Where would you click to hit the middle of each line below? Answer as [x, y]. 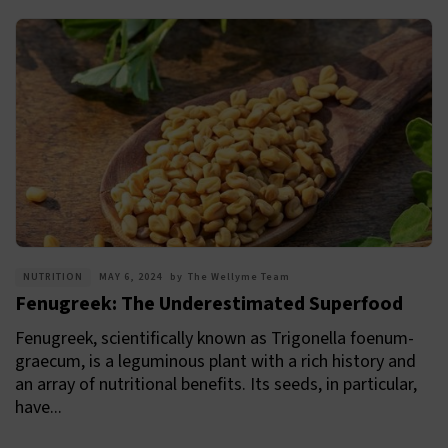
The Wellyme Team [239, 277]
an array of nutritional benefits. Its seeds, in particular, [216, 385]
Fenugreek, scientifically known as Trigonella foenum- [214, 339]
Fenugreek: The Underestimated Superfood [209, 304]
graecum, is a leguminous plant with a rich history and [215, 362]
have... [38, 408]
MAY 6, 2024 [130, 277]
